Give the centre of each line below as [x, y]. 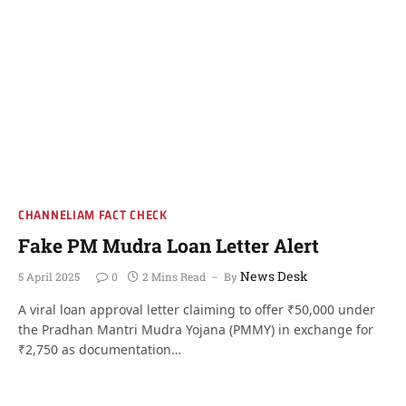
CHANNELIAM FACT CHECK [93, 215]
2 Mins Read [174, 276]
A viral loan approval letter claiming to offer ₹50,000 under [197, 309]
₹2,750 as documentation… [100, 349]
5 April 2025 [49, 276]
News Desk [274, 276]
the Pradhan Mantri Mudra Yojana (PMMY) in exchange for [196, 329]
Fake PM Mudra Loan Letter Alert [169, 246]
